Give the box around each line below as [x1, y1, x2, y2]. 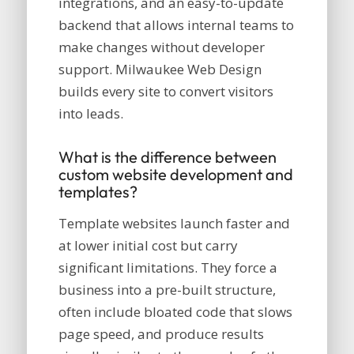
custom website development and [58, 164, 293, 185]
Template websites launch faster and [58, 213, 290, 232]
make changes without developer [58, 38, 265, 57]
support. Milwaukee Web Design [58, 60, 262, 79]
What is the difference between [58, 147, 277, 168]
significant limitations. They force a [58, 258, 277, 277]
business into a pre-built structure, [58, 280, 276, 299]
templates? [58, 182, 137, 202]
